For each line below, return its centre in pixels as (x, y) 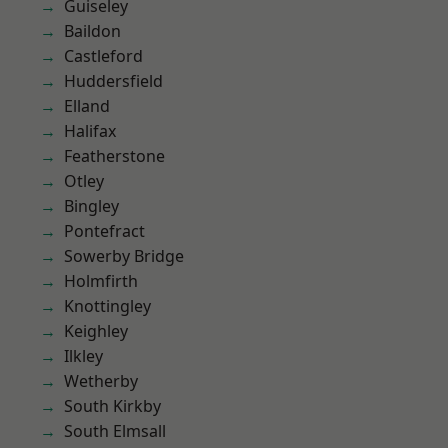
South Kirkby (112, 406)
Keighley (96, 331)
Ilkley (83, 356)
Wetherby (101, 381)
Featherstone (114, 156)
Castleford (103, 56)
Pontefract (104, 231)
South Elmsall (115, 431)
